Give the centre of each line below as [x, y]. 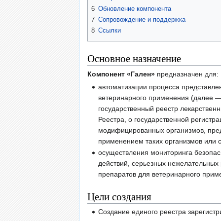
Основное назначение [134, 58]
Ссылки [110, 31]
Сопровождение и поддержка [142, 20]
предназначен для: [187, 74]
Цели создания [119, 197]
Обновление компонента [135, 8]
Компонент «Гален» [121, 74]
